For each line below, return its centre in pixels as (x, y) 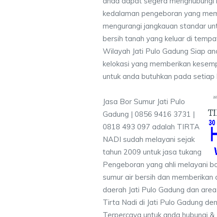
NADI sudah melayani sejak (149, 139)
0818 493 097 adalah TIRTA (151, 127)
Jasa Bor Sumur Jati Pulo (144, 101)
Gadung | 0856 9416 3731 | (149, 114)
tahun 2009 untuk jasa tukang (152, 152)
